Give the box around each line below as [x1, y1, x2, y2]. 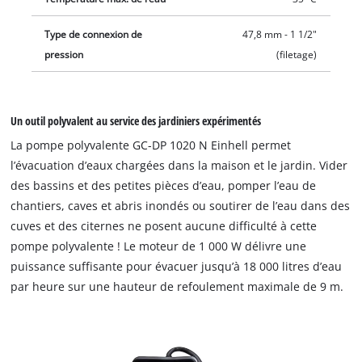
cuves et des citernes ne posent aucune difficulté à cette [11, 217, 318, 234]
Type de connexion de [44, 28, 143, 41]
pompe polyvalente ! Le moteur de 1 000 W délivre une [11, 238, 307, 254]
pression [44, 48, 84, 61]
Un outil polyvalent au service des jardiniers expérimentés [11, 112, 262, 128]
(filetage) [276, 48, 317, 61]
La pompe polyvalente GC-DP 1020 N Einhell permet [11, 137, 292, 153]
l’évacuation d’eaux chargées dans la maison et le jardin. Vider [11, 157, 348, 173]
